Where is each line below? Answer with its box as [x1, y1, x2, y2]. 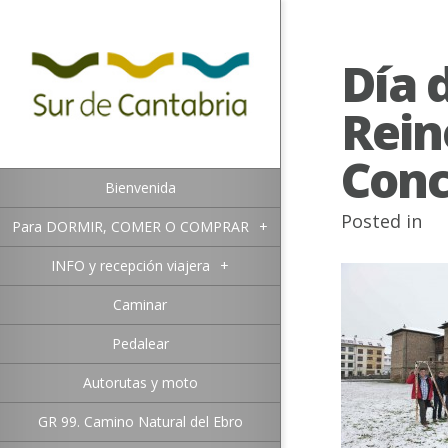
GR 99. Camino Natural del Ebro [37, 412, 243, 431]
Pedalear [111, 334, 169, 353]
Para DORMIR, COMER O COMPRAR [12, 217, 249, 236]
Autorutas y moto [82, 373, 198, 392]
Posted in [341, 209, 422, 233]
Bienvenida [104, 178, 176, 197]
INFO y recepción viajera [51, 256, 210, 275]
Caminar [113, 295, 167, 314]
